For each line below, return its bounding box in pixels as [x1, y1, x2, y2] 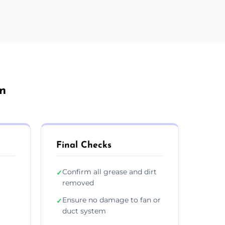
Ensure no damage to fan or [62, 195, 161, 204]
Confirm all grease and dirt [62, 167, 157, 176]
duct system [62, 206, 106, 215]
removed [62, 178, 94, 187]
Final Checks [56, 140, 111, 150]
